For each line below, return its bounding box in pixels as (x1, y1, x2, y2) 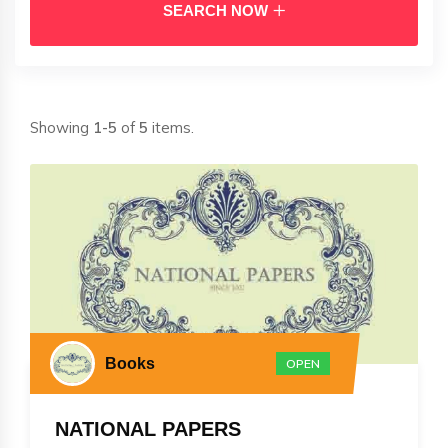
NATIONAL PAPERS (55, 417, 241, 440)
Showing (30, 118, 93, 138)
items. (148, 118, 194, 138)
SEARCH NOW (163, 2, 268, 20)
